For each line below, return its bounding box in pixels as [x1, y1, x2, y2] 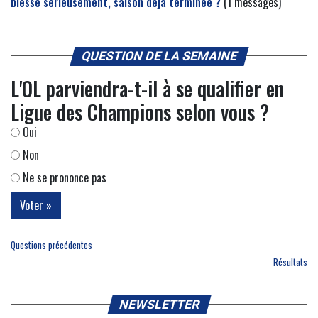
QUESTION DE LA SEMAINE [79, 48, 239, 63]
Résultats [273, 255, 307, 269]
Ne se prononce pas [20, 168, 106, 186]
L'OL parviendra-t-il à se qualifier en [11, 73, 284, 103]
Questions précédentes [11, 238, 92, 252]
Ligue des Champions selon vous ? [11, 97, 269, 126]
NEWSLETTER [116, 297, 202, 312]
